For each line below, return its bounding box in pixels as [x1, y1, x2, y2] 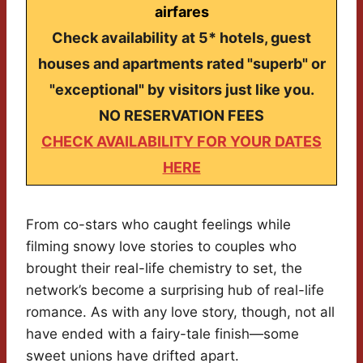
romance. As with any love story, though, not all [26, 304, 335, 321]
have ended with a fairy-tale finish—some [26, 326, 299, 343]
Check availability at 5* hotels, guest [52, 29, 311, 47]
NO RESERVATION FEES [99, 107, 264, 125]
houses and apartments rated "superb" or [37, 55, 326, 73]
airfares [154, 3, 209, 21]
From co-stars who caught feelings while [26, 216, 291, 233]
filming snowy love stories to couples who [26, 238, 297, 255]
